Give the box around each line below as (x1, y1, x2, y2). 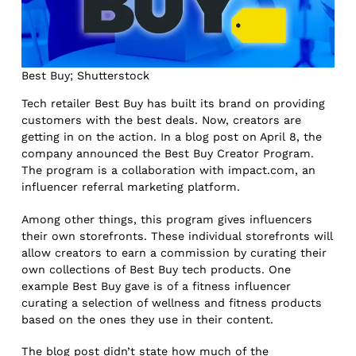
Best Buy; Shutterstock (21, 69, 150, 83)
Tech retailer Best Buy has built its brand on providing (21, 97, 326, 110)
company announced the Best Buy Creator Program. (21, 147, 315, 161)
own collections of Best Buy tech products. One (21, 262, 292, 276)
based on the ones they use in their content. (21, 312, 274, 326)
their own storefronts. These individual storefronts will (21, 229, 334, 242)
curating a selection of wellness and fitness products (21, 296, 323, 309)
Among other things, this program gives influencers (21, 212, 313, 226)
